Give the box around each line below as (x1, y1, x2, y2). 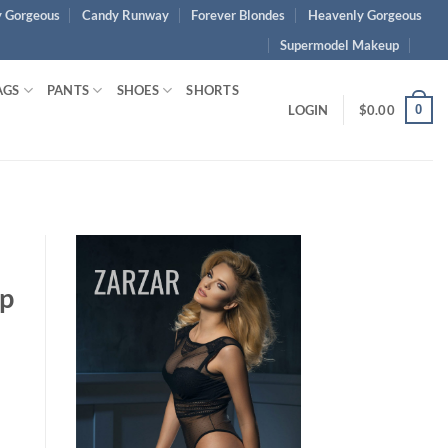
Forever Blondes (191, 7, 286, 23)
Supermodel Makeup (280, 37, 400, 53)
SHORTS (186, 82, 239, 98)
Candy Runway (82, 7, 170, 23)
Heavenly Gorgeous (307, 7, 422, 23)
